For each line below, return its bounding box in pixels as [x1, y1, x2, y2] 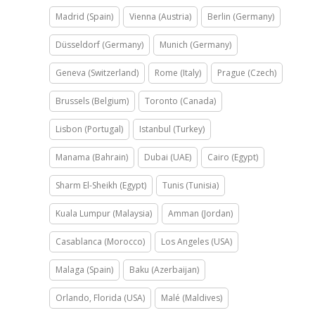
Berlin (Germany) [207, 10, 274, 22]
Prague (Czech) [217, 66, 276, 79]
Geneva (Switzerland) [56, 66, 139, 79]
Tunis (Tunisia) [162, 179, 219, 191]
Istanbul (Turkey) [139, 122, 205, 135]
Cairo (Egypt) [207, 150, 258, 163]
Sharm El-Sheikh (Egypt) [56, 179, 146, 191]
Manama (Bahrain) [56, 150, 128, 163]
